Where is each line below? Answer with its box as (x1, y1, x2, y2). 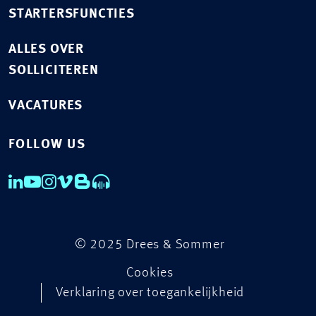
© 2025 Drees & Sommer (74, 238, 225, 252)
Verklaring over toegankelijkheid (55, 286, 245, 300)
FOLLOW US (8, 138, 85, 152)
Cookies (126, 266, 174, 280)
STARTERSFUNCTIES (8, 7, 135, 21)
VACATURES (8, 99, 83, 113)
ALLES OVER (8, 42, 85, 56)
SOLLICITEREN (8, 63, 99, 78)
